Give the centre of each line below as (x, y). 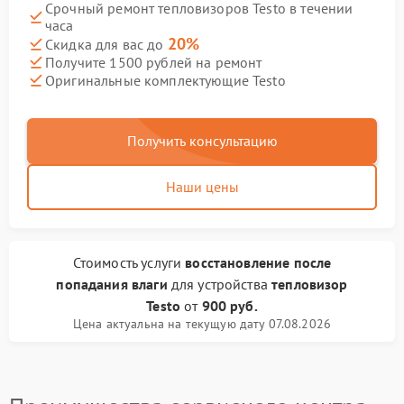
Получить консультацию (202, 141)
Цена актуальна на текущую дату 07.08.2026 (202, 324)
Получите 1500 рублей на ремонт (154, 62)
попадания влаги (112, 284)
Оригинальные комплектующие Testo (165, 80)
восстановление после (258, 262)
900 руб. (230, 306)
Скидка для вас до (106, 44)
